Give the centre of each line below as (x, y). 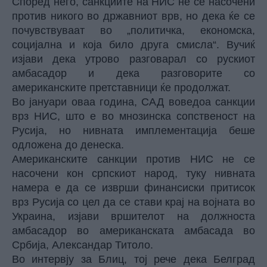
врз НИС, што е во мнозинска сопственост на (133, 116)
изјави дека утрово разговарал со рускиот (133, 59)
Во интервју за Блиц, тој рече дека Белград (133, 259)
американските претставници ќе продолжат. (121, 88)
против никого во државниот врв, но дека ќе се (133, 16)
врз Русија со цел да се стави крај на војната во (133, 202)
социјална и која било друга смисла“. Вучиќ (133, 45)
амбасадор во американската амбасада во (133, 231)
